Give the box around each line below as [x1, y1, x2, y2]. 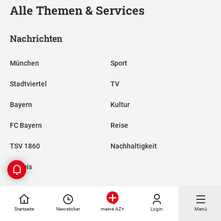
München [10, 59, 39, 68]
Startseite [14, 206, 34, 212]
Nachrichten [10, 33, 62, 45]
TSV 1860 [10, 142, 40, 150]
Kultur [110, 101, 130, 109]
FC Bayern [10, 121, 42, 130]
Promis [10, 163, 32, 171]
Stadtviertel [10, 80, 47, 88]
